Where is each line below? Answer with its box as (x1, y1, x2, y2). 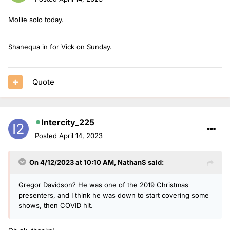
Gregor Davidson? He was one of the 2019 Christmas (18, 180, 188, 189)
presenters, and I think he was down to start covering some (18, 190, 209, 199)
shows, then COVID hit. (18, 201, 93, 209)
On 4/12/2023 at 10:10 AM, (29, 158, 118, 166)
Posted (35, 131, 59, 140)
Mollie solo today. (8, 15, 66, 24)
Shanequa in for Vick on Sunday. (8, 42, 112, 51)
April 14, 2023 (59, 131, 103, 140)
